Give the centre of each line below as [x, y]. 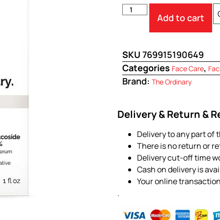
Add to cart [180, 18]
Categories [146, 68]
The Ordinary [172, 82]
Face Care [188, 69]
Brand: [137, 81]
